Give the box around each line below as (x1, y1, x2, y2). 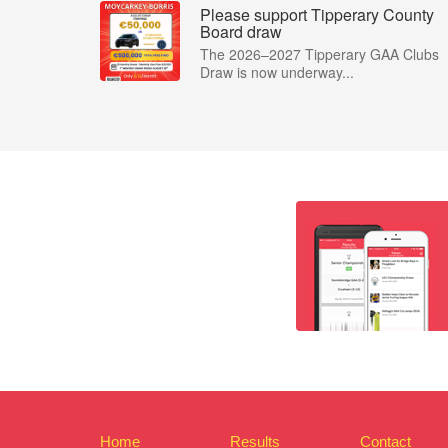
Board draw (200, 20, 282, 43)
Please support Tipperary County (200, 3, 434, 26)
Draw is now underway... (200, 62, 354, 82)
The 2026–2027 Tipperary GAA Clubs (200, 44, 439, 64)
